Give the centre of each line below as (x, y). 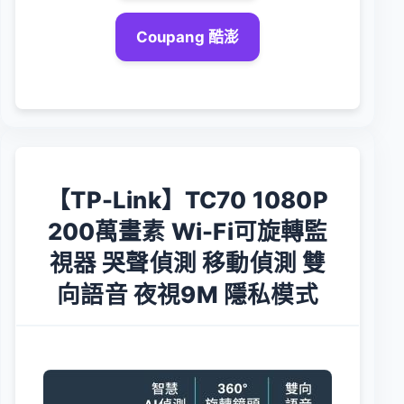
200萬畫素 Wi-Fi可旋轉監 (188, 231)
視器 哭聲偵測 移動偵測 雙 (188, 262)
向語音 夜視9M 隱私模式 (188, 294)
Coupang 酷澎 (188, 37)
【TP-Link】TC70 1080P (188, 199)
